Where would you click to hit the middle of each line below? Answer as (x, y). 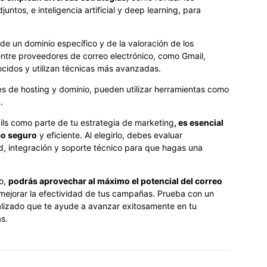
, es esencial (199, 122)
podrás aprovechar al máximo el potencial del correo (115, 181)
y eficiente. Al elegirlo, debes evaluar (110, 135)
